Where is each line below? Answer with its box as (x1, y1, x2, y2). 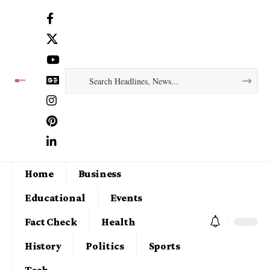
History (25, 239, 61, 252)
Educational (25, 191, 86, 204)
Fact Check (25, 215, 77, 228)
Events (110, 191, 142, 204)
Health (101, 215, 136, 228)
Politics (86, 239, 124, 252)
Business (78, 167, 121, 180)
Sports (148, 239, 180, 252)
